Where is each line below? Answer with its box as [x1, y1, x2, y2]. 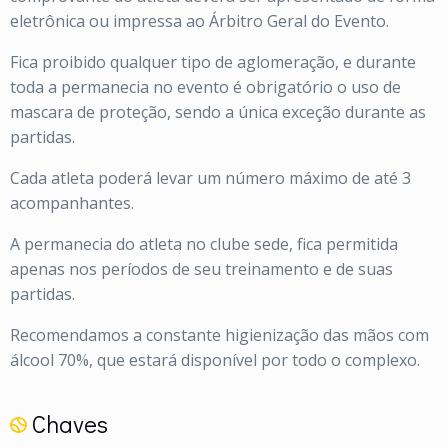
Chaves [27, 407, 108, 439]
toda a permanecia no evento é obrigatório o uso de [10, 75, 401, 98]
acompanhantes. [10, 191, 134, 214]
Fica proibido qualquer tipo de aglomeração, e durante [10, 50, 416, 73]
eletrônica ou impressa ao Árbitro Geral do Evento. [10, 9, 389, 32]
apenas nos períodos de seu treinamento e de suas [10, 257, 393, 280]
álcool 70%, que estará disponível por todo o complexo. [10, 348, 420, 371]
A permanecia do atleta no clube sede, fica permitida [10, 232, 398, 255]
